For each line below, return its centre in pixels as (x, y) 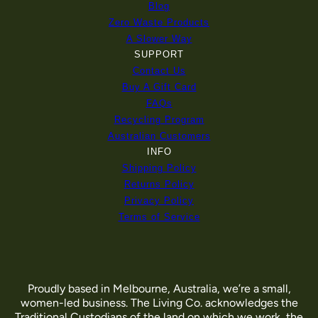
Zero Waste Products (159, 22)
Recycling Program (159, 120)
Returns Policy (159, 184)
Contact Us (159, 71)
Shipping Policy (159, 168)
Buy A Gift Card (159, 87)
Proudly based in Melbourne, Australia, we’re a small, (159, 289)
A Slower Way (159, 39)
